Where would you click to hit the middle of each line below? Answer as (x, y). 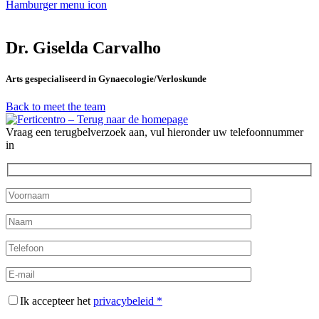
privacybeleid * (128, 301)
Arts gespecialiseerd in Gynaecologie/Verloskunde (106, 78)
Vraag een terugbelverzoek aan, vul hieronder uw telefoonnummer (155, 132)
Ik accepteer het (57, 301)
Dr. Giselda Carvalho (83, 47)
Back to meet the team (56, 106)
